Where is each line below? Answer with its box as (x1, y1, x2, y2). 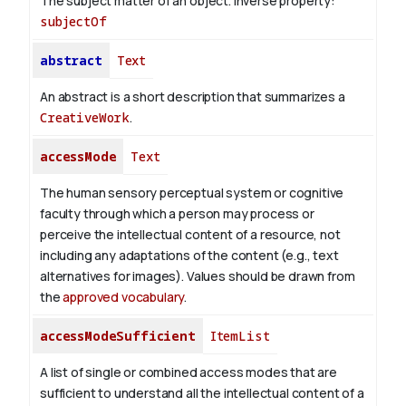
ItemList (209, 327, 270, 345)
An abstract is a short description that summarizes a (40, 88, 345, 106)
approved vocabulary (63, 288, 185, 306)
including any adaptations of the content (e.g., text (40, 246, 339, 265)
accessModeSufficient (40, 327, 196, 345)
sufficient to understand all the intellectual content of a (40, 384, 364, 402)
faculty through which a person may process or (40, 205, 314, 223)
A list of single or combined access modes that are (40, 363, 337, 382)
